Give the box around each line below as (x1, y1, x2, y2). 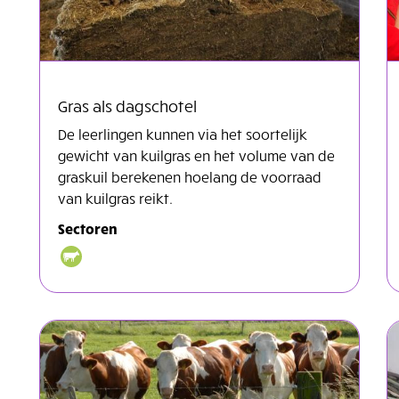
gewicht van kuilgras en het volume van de (58, 145, 335, 164)
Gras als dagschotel (58, 94, 197, 116)
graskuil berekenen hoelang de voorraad (58, 167, 322, 185)
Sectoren (58, 218, 118, 237)
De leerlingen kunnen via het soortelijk (58, 124, 307, 142)
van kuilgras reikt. (58, 188, 173, 207)
